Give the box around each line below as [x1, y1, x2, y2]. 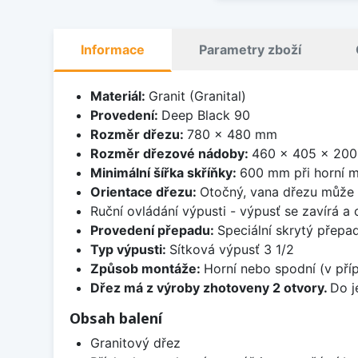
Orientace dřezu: [89, 184, 200, 201]
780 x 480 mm [186, 126, 277, 143]
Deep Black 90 [161, 107, 250, 124]
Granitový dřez [89, 335, 181, 352]
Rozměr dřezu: [89, 126, 187, 143]
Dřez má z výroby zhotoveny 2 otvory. [89, 280, 330, 296]
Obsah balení [70, 308, 162, 328]
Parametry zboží [199, 42, 301, 58]
